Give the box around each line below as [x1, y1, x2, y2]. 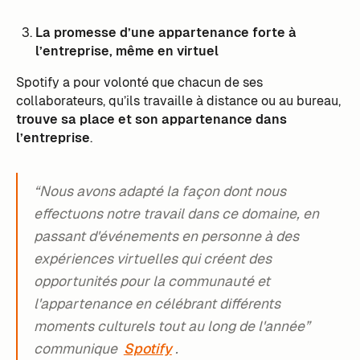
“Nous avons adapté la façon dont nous [33, 182, 286, 201]
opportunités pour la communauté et [33, 272, 270, 291]
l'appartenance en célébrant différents [33, 294, 280, 313]
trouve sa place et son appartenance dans [15, 110, 287, 128]
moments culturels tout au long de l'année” [33, 317, 310, 336]
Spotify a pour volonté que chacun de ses [15, 73, 263, 91]
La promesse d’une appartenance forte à [35, 23, 297, 41]
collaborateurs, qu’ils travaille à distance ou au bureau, [15, 92, 341, 109]
